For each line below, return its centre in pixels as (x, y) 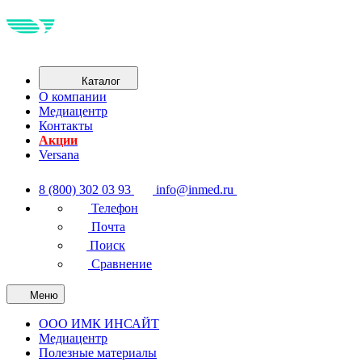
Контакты (66, 126)
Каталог (101, 81)
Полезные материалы (98, 353)
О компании (73, 97)
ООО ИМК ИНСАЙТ (99, 324)
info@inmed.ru (195, 189)
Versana (59, 155)
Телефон (115, 208)
